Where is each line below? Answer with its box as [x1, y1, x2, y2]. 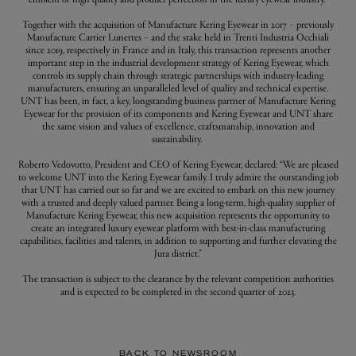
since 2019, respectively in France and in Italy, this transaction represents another [25, 41, 331, 56]
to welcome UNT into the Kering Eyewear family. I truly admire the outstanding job [17, 168, 339, 184]
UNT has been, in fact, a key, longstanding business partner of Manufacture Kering [21, 92, 335, 107]
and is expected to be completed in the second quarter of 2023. [60, 283, 296, 298]
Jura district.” [154, 245, 202, 260]
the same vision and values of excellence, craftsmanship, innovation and [41, 118, 315, 133]
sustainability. [152, 130, 204, 145]
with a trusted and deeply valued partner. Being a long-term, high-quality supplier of [21, 194, 335, 209]
